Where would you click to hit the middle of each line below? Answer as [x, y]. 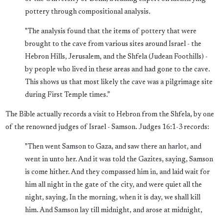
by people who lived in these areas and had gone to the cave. [117, 70]
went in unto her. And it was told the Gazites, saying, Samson [119, 160]
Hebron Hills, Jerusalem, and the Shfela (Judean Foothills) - [116, 57]
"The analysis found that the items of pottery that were [110, 32]
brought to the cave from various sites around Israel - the [113, 44]
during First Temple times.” [67, 95]
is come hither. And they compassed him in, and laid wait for [117, 173]
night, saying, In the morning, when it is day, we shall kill [112, 198]
